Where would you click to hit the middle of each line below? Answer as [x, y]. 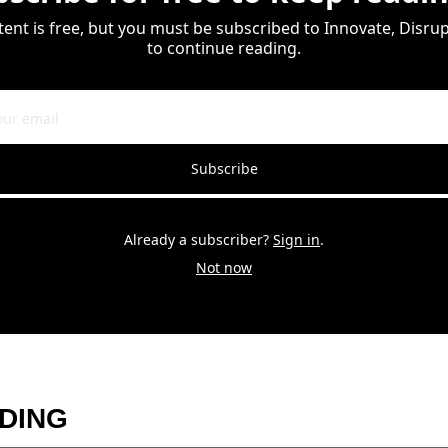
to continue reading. [224, 47]
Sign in [296, 239]
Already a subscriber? [196, 239]
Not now [224, 267]
